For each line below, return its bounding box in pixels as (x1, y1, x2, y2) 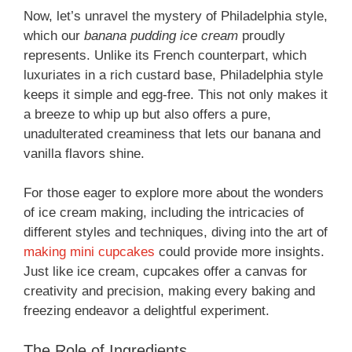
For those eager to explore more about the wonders (24, 185, 324, 201)
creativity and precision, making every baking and (24, 284, 315, 299)
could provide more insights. (155, 244, 324, 260)
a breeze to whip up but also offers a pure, (24, 106, 271, 122)
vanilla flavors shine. (24, 145, 145, 161)
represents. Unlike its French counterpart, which (24, 47, 306, 63)
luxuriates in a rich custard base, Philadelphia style (24, 67, 323, 82)
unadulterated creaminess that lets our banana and (24, 126, 321, 141)
